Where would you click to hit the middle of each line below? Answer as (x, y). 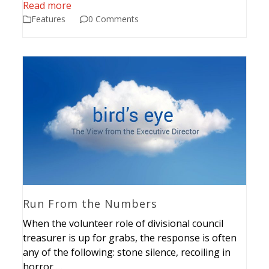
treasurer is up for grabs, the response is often (130, 237)
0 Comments (114, 19)
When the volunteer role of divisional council (123, 223)
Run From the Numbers (90, 203)
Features (49, 19)
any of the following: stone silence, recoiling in (127, 252)
